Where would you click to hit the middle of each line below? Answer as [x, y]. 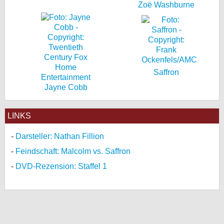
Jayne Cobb [66, 87]
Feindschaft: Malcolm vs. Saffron [73, 151]
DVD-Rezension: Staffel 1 [61, 166]
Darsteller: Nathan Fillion [60, 136]
